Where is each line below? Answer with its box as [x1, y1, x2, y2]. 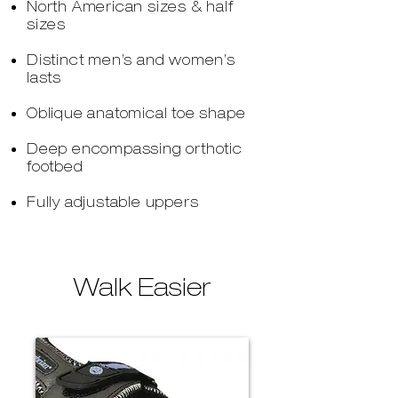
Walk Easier [74, 272, 211, 301]
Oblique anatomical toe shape [27, 105, 246, 122]
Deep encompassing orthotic [27, 140, 243, 157]
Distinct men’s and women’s [27, 52, 235, 68]
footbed [27, 158, 84, 175]
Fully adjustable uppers [27, 194, 199, 211]
